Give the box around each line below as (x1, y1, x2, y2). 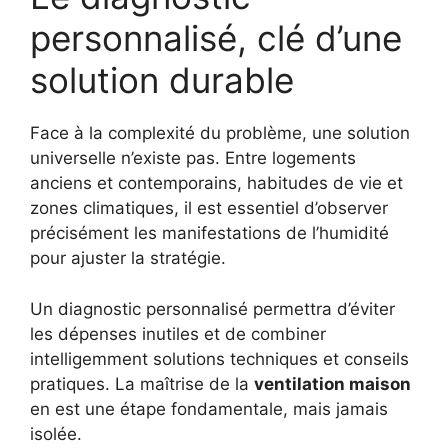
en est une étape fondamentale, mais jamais (30, 398, 388, 419)
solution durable (30, 59, 294, 102)
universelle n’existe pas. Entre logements (30, 148, 356, 169)
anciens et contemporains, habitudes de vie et (30, 173, 403, 194)
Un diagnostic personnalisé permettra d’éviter (30, 298, 395, 319)
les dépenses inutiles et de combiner (30, 323, 326, 344)
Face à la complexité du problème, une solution (30, 123, 410, 144)
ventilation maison (254, 373, 411, 394)
